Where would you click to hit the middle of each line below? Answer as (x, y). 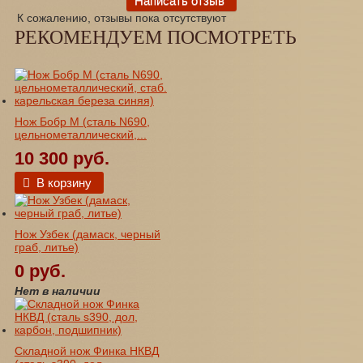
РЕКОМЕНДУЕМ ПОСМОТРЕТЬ (155, 37)
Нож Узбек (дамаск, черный (87, 234)
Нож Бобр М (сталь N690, (82, 121)
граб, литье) (46, 247)
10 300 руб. (62, 158)
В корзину (64, 182)
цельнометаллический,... (80, 134)
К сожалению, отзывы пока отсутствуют (121, 17)
